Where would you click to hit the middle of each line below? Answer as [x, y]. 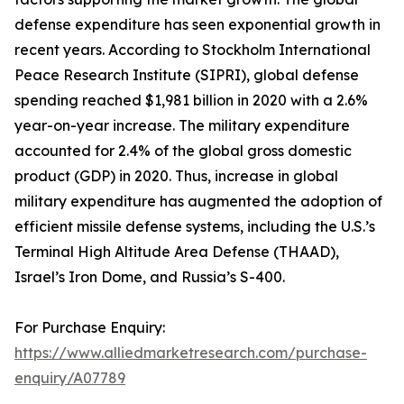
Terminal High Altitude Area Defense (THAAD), [177, 252]
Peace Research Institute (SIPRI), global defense [187, 75]
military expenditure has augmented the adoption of [198, 202]
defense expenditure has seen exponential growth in [197, 25]
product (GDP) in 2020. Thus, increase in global [176, 176]
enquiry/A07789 [70, 378]
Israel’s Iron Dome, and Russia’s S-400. [150, 277]
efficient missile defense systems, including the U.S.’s [195, 227]
